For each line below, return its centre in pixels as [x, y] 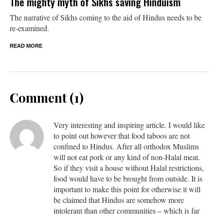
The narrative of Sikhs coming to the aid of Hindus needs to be [106, 17]
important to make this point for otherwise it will [127, 189]
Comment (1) [47, 97]
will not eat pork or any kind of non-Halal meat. [127, 157]
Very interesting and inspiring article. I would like [129, 125]
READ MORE [26, 45]
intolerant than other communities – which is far [127, 210]
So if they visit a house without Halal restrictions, [129, 167]
